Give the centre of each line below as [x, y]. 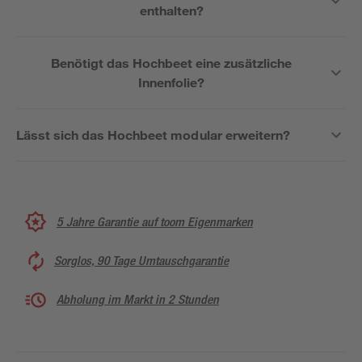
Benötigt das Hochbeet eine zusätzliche [171, 63]
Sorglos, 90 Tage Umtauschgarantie [141, 261]
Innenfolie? [171, 82]
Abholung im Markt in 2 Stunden [138, 299]
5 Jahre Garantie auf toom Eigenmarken [155, 221]
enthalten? [171, 10]
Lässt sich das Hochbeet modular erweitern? [153, 135]
